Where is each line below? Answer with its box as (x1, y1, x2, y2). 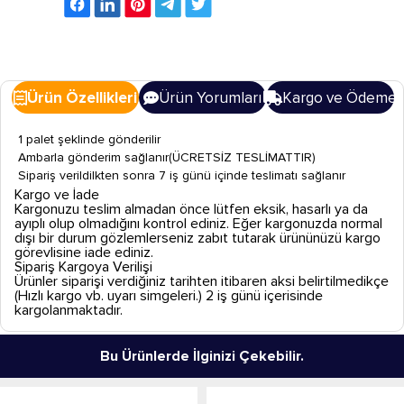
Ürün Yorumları (159, 87, 262, 107)
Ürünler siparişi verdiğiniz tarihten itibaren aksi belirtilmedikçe (14, 272, 389, 290)
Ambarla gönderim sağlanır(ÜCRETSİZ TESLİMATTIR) (17, 149, 316, 165)
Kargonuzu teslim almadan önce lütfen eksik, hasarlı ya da (14, 200, 368, 218)
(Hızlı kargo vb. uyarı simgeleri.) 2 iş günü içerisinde (14, 287, 323, 305)
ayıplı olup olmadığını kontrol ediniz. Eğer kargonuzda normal (14, 215, 382, 233)
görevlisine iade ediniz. (14, 243, 153, 262)
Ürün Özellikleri (27, 87, 138, 107)
